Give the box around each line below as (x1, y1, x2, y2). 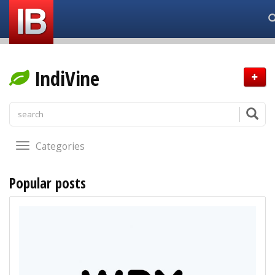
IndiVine (29, 64, 100, 92)
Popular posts (9, 173, 86, 193)
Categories (36, 139, 85, 153)
